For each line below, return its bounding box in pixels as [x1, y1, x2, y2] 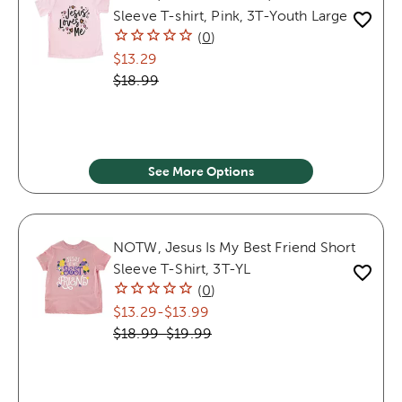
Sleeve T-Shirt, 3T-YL [113, 260, 251, 276]
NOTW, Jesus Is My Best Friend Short [113, 239, 356, 255]
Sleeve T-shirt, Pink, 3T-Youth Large [113, 7, 348, 23]
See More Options [148, 163, 254, 179]
